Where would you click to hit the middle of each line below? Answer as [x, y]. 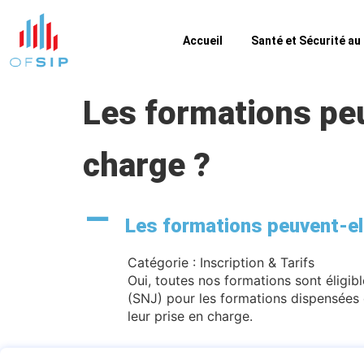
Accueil [202, 40]
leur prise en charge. [190, 316]
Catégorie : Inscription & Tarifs [221, 262]
